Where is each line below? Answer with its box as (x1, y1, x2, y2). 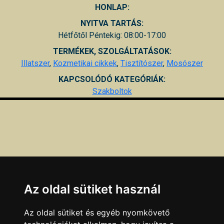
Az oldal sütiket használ (24, 182, 160, 196)
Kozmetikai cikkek (53, 58, 117, 68)
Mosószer (166, 58, 203, 68)
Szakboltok (92, 86, 132, 96)
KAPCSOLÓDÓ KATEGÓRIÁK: (58, 74, 165, 84)
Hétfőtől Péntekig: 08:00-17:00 (58, 30, 166, 40)
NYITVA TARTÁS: (80, 18, 143, 28)
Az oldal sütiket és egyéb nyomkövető (24, 207, 170, 217)
